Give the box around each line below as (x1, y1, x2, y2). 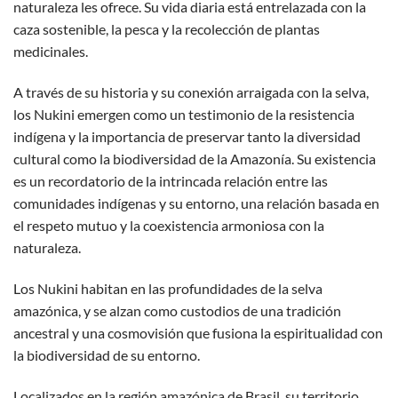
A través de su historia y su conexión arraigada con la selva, (13, 84, 369, 101)
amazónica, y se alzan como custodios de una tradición (13, 301, 341, 319)
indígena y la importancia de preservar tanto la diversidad (13, 128, 361, 146)
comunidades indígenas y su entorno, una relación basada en (13, 195, 379, 212)
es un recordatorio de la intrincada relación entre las (13, 172, 328, 190)
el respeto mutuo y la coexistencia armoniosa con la (13, 217, 324, 235)
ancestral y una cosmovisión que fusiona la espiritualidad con (13, 323, 383, 341)
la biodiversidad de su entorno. (13, 346, 200, 363)
